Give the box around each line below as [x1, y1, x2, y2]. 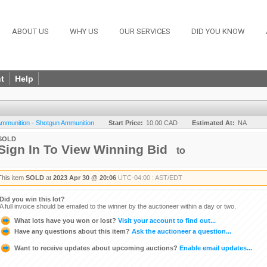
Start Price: [108, 119, 143, 126]
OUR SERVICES [119, 27, 170, 36]
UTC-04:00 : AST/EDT [118, 174, 182, 181]
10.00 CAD [146, 119, 178, 126]
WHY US [70, 27, 98, 36]
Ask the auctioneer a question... [130, 227, 231, 235]
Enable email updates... [178, 244, 252, 252]
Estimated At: [192, 119, 235, 126]
